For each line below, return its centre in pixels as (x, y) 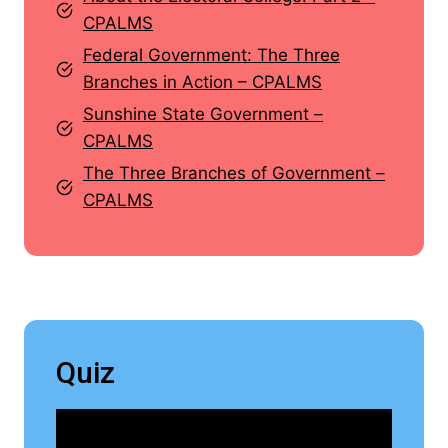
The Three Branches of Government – (234, 173)
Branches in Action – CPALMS (202, 82)
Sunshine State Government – (203, 114)
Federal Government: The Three (211, 55)
